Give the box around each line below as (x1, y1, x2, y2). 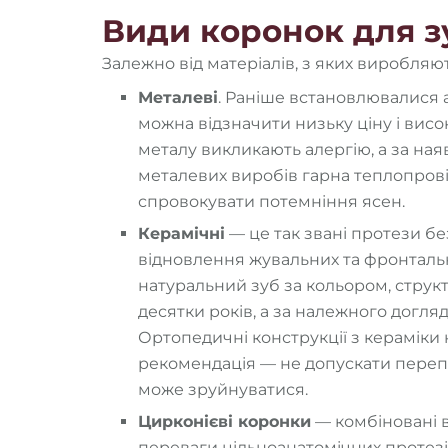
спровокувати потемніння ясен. (138, 191, 405, 211)
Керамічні (138, 223, 225, 243)
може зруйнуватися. (138, 379, 308, 399)
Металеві (138, 87, 218, 107)
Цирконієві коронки (138, 411, 311, 431)
